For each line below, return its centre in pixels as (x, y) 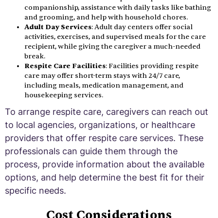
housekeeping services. (64, 95)
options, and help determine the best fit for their (105, 177)
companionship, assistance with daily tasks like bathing (118, 7)
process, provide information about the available (105, 164)
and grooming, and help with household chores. (106, 17)
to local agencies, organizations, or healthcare (100, 125)
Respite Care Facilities (65, 66)
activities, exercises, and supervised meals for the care (115, 36)
